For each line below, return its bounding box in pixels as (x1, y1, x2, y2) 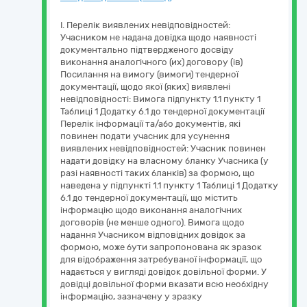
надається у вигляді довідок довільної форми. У (60, 267, 267, 277)
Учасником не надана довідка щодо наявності (60, 32, 256, 42)
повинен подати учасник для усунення (60, 131, 230, 141)
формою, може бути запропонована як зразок (60, 242, 262, 252)
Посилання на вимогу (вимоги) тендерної (60, 69, 238, 79)
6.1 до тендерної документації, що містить (60, 193, 238, 203)
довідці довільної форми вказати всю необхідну (60, 279, 269, 289)
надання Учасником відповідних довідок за (60, 230, 245, 240)
